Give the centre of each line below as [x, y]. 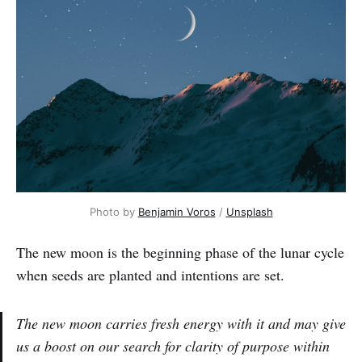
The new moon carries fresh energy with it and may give [181, 323]
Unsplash [249, 211]
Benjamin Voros [177, 211]
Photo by [114, 211]
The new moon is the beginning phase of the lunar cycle [180, 252]
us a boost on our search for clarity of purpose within [173, 345]
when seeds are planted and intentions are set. [150, 274]
